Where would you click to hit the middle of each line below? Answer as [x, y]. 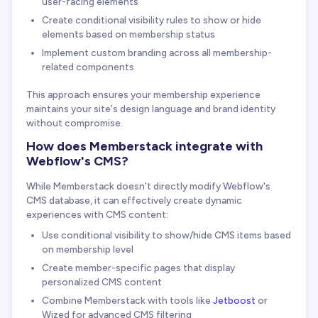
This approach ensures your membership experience [143, 95]
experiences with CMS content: [97, 214]
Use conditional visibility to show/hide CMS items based [166, 235]
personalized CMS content [102, 281]
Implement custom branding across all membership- [157, 52]
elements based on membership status [128, 34]
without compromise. [75, 123]
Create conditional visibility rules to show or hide [152, 20]
